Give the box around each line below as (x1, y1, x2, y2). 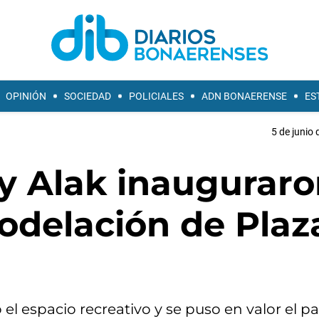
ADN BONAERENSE (202, 90, 287, 102)
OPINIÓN (6, 90, 46, 102)
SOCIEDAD (64, 90, 111, 102)
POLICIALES (129, 90, 184, 102)
